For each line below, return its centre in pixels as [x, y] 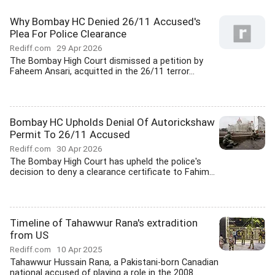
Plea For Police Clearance [68, 34]
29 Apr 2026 [79, 48]
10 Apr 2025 [79, 249]
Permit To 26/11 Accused [70, 134]
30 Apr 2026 [79, 149]
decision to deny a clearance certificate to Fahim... [112, 172]
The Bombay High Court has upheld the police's [106, 162]
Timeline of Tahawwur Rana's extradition [104, 223]
